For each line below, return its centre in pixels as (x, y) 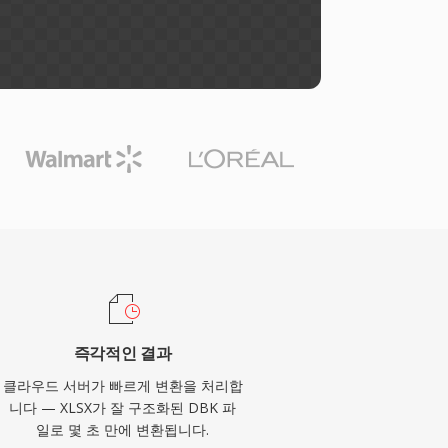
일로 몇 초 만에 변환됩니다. (123, 429)
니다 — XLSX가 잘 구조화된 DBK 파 (123, 407)
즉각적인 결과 (122, 353)
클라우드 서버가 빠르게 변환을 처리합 (122, 385)
